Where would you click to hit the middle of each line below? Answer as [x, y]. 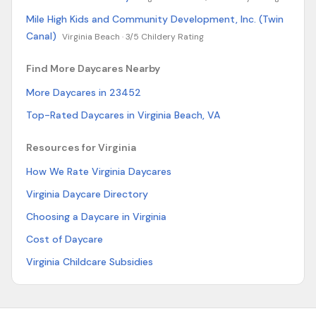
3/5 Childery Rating [165, 37]
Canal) [41, 36]
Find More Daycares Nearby [93, 68]
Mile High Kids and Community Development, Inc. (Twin [155, 19]
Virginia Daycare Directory [87, 194]
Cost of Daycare [65, 239]
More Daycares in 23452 [84, 92]
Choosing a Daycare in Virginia [96, 217]
